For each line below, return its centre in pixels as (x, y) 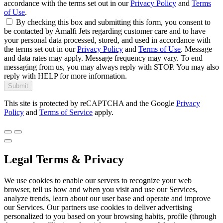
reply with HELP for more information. (65, 76)
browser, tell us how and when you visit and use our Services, (101, 189)
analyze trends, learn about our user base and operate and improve (107, 198)
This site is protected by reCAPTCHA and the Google (90, 103)
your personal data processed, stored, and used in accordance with (107, 40)
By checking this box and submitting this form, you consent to (113, 22)
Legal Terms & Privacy (64, 159)
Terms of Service (66, 112)
